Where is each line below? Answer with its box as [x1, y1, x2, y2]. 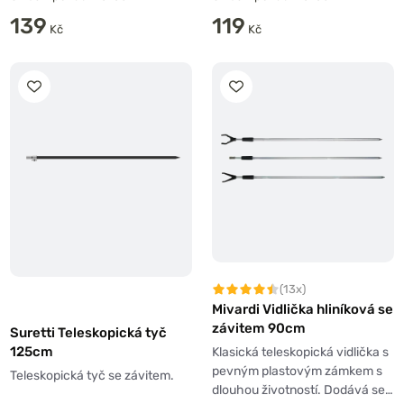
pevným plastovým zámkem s [212, 363, 382, 379]
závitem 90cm [212, 319, 306, 336]
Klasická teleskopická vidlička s [212, 344, 389, 360]
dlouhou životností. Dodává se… [212, 381, 393, 398]
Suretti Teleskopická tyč [10, 324, 167, 341]
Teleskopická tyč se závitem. [10, 367, 174, 383]
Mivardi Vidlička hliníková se [212, 300, 393, 317]
